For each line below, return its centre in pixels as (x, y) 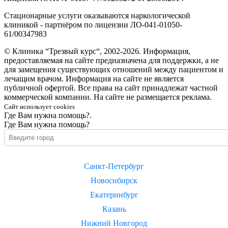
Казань (114, 209)
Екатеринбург (114, 195)
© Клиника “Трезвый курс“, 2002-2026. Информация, (97, 51)
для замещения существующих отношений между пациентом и (114, 70)
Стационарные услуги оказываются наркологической (97, 16)
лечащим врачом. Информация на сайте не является (94, 79)
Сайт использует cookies (39, 107)
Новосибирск (114, 181)
